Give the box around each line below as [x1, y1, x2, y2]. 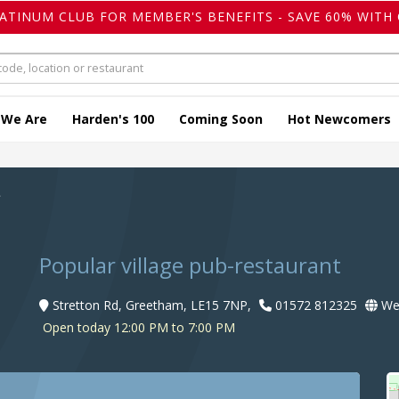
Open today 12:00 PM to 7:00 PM [39, 319, 235, 337]
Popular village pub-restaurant [39, 250, 341, 281]
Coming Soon [179, 110, 263, 128]
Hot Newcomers [288, 110, 391, 128]
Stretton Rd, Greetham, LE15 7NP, [53, 297, 251, 314]
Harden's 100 [72, 110, 154, 128]
